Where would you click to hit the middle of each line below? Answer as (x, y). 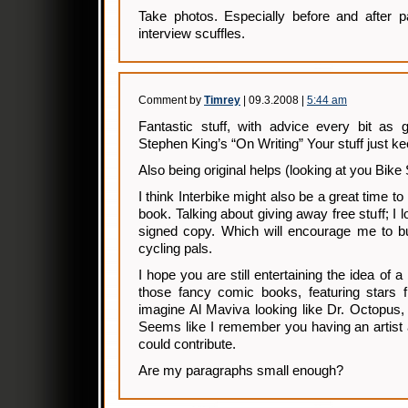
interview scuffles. (192, 34)
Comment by (171, 100)
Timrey (222, 100)
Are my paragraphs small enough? (241, 371)
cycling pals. (175, 249)
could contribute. (187, 344)
